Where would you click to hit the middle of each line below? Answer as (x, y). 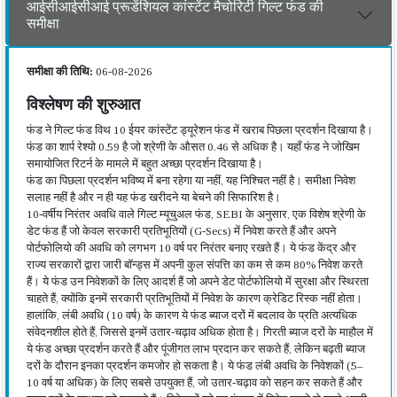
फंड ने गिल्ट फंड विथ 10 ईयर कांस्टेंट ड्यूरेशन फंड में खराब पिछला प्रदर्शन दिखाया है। (200, 130)
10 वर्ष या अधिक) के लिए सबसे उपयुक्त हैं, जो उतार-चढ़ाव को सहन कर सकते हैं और (195, 382)
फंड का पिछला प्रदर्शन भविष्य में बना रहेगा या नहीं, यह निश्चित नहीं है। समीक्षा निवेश (191, 180)
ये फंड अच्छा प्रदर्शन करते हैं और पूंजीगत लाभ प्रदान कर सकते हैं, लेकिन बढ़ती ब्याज (196, 349)
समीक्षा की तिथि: (60, 71)
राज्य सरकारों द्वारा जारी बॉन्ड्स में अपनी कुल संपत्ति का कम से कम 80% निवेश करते (195, 265)
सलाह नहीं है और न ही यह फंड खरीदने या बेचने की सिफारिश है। (154, 197)
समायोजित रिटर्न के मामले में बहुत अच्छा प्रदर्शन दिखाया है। (145, 163)
